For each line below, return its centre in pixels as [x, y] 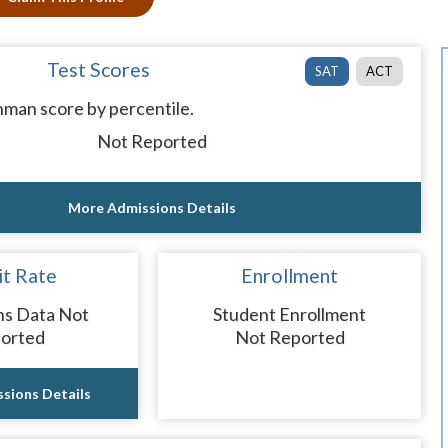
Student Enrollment [290, 314]
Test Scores [99, 69]
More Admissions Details [151, 207]
